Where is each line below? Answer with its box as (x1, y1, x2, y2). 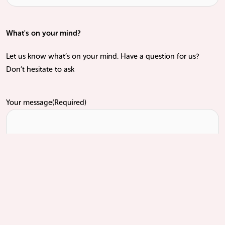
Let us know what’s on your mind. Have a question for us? (6, 52, 199, 61)
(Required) (52, 98, 86, 107)
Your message (6, 98, 52, 107)
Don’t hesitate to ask (6, 65, 74, 74)
